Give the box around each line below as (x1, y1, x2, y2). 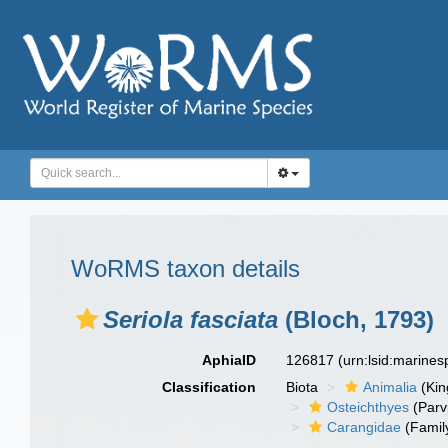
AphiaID (202, 352, 257, 368)
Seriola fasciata (103, 306, 278, 333)
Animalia (363, 379, 418, 395)
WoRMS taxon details (71, 255, 300, 282)
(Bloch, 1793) (278, 306, 434, 333)
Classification (162, 379, 257, 395)
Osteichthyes (327, 399, 410, 415)
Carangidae (327, 419, 402, 435)
